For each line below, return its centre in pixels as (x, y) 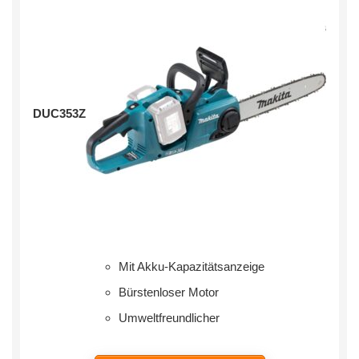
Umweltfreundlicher (169, 318)
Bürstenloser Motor (169, 292)
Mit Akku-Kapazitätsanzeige (192, 267)
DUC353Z (59, 114)
